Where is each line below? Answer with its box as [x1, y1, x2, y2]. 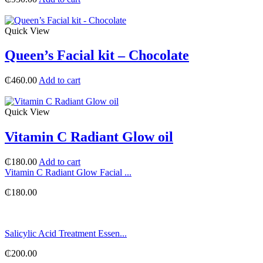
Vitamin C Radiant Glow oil [5, 129, 173, 145]
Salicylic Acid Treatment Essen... [5, 228, 127, 239]
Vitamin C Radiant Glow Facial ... [5, 167, 131, 178]
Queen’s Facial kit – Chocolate [5, 48, 189, 63]
